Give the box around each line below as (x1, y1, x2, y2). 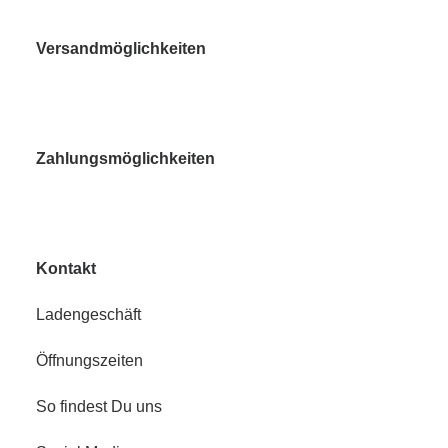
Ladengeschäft (36, 306, 141, 323)
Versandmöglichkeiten (36, 40, 206, 57)
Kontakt (36, 260, 96, 277)
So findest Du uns (36, 398, 162, 415)
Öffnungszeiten (36, 352, 143, 369)
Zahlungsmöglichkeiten (36, 150, 215, 167)
